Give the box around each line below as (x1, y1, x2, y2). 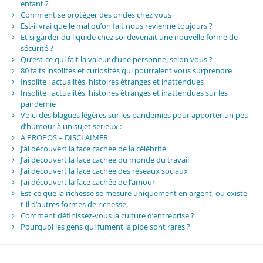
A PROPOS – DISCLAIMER (20, 131, 108, 143)
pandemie (20, 98, 56, 109)
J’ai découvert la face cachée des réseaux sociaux (20, 165, 188, 176)
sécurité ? (20, 42, 53, 53)
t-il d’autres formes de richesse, (20, 198, 128, 210)
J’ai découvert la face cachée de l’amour (20, 176, 155, 187)
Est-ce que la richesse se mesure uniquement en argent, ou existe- (20, 187, 249, 198)
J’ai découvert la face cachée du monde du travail (20, 154, 189, 165)
